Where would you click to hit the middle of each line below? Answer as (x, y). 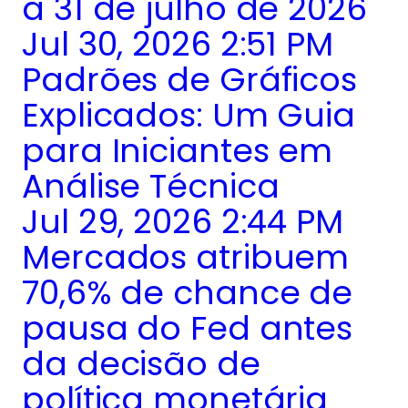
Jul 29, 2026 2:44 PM (183, 222)
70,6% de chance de (188, 293)
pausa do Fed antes (188, 329)
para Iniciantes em (178, 151)
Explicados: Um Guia (189, 116)
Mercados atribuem (186, 258)
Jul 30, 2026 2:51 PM (178, 45)
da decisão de (141, 364)
